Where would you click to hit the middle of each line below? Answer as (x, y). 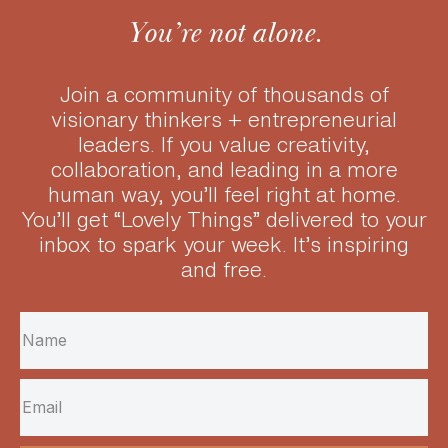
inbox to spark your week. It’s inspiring (224, 244)
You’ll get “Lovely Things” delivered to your (224, 219)
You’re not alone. (224, 33)
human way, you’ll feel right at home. (224, 194)
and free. (224, 269)
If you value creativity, (265, 144)
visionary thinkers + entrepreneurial (224, 119)
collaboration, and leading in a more (224, 169)
